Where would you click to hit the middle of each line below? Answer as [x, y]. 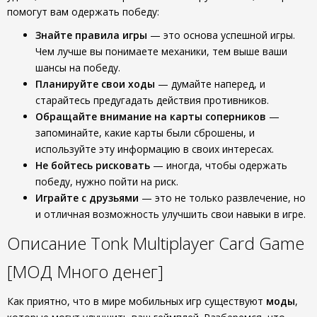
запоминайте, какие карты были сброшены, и [145, 133]
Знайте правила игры [91, 35]
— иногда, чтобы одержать [219, 165]
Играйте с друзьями [87, 198]
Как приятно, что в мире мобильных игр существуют [137, 301]
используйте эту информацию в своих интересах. [155, 149]
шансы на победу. [78, 68]
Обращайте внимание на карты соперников [151, 116]
